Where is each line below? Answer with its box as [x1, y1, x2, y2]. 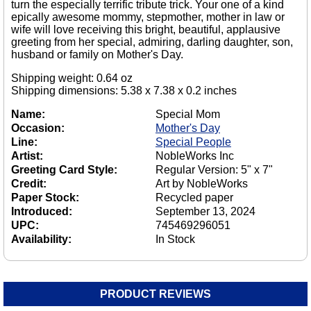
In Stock [155, 233, 195, 246]
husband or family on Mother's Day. [11, 49, 183, 61]
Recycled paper [155, 192, 233, 204]
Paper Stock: [11, 192, 79, 204]
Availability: [11, 233, 72, 246]
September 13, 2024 [155, 205, 255, 218]
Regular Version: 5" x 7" [155, 164, 273, 176]
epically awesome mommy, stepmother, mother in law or [11, 11, 285, 24]
